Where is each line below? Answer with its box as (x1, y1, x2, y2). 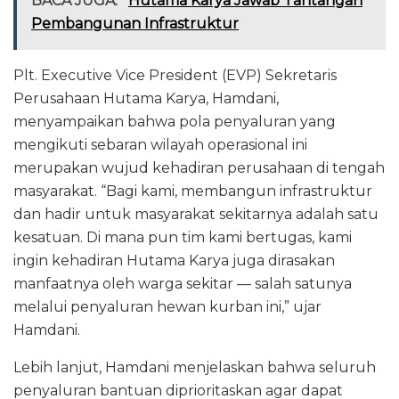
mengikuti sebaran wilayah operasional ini (13, 136, 307, 154)
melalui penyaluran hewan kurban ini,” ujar (13, 298, 322, 316)
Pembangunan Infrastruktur (31, 15, 239, 33)
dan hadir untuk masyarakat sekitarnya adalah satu (13, 206, 379, 224)
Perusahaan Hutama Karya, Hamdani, (13, 90, 279, 108)
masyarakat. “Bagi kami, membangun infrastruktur (13, 183, 372, 200)
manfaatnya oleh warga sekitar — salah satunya (13, 275, 352, 293)
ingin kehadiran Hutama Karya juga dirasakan (13, 252, 335, 270)
